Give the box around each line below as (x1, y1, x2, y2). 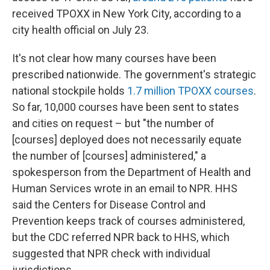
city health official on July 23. (12, 24, 149, 36)
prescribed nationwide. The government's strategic (12, 68, 256, 81)
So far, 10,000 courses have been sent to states (12, 101, 239, 113)
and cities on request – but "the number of (12, 117, 215, 130)
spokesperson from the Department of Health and (12, 166, 251, 178)
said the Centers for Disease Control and (12, 198, 206, 211)
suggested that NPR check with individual (12, 247, 210, 260)
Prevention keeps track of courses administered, (12, 215, 245, 227)
